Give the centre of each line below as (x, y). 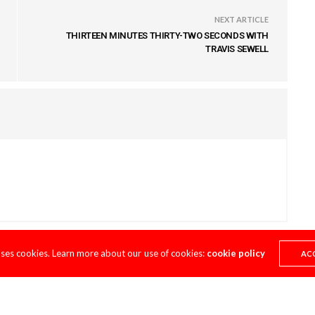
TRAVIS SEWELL (237, 49)
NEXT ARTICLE (242, 19)
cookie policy (236, 253)
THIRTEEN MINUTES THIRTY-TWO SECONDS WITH (167, 35)
